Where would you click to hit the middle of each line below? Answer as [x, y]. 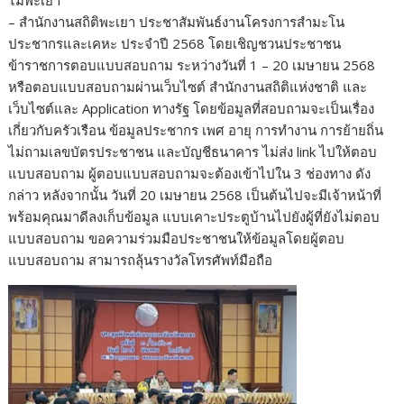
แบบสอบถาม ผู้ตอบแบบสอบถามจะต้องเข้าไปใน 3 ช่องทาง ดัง [190, 174]
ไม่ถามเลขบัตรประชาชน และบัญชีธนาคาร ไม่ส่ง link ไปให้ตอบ [193, 152]
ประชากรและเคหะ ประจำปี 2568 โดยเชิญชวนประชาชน [175, 44]
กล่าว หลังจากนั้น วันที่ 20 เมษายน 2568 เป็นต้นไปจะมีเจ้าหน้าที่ [195, 195]
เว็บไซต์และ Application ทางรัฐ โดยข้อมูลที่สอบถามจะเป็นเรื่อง [192, 109]
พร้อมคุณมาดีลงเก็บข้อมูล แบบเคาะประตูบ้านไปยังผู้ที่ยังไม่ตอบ [194, 217]
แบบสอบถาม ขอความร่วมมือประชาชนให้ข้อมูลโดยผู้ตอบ [177, 239]
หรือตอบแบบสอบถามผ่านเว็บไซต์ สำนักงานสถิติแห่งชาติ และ [188, 87]
